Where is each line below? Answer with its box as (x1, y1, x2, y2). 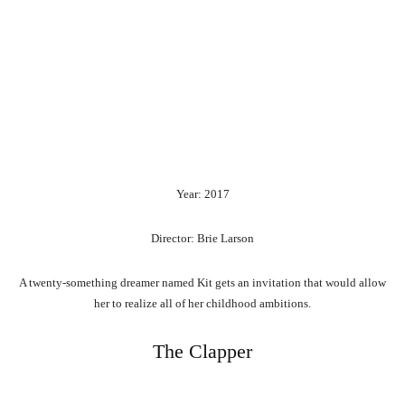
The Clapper (153, 340, 252, 363)
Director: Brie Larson (151, 231, 254, 246)
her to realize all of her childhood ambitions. (94, 297, 311, 311)
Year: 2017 (175, 187, 230, 202)
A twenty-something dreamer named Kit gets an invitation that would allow (19, 276, 386, 290)
